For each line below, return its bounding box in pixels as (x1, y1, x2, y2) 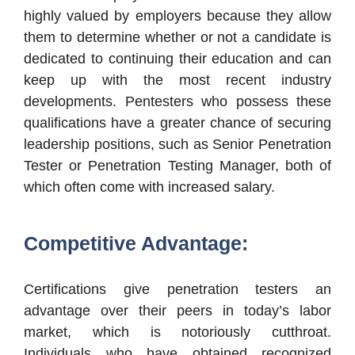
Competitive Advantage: (24, 232, 248, 255)
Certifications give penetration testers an (24, 281, 331, 298)
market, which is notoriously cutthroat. (24, 324, 331, 341)
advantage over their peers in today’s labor (24, 303, 331, 319)
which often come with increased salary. (24, 179, 275, 196)
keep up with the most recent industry (24, 72, 331, 89)
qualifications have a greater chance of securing (24, 115, 331, 132)
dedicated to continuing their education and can (24, 51, 331, 67)
